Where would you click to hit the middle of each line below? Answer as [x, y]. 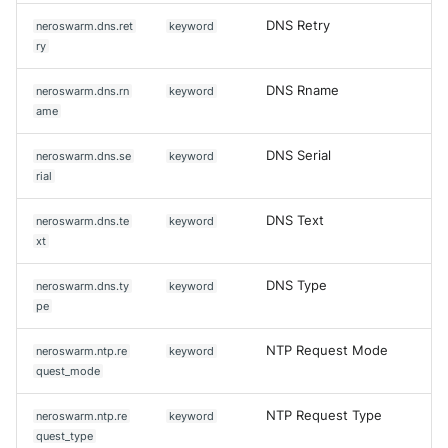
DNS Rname [302, 90]
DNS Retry [298, 25]
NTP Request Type [324, 415]
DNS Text [295, 220]
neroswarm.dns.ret [85, 25]
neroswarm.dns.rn [83, 90]
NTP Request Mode [327, 350]
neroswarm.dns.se [84, 155]
